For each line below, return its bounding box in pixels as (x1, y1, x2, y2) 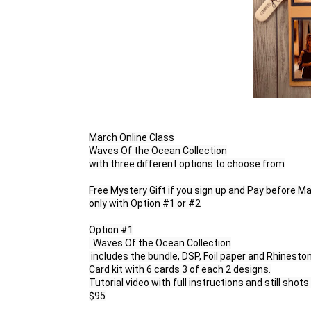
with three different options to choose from (89, 158, 285, 170)
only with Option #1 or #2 (89, 198, 201, 210)
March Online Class (89, 132, 174, 144)
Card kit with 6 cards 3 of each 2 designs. (89, 264, 271, 276)
